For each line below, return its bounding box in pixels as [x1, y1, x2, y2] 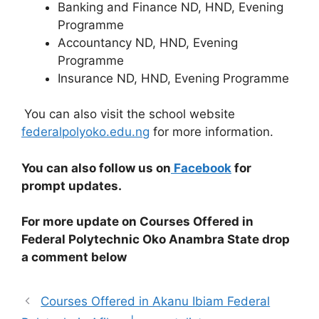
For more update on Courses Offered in [21, 214, 253, 229]
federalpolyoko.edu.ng [21, 125, 150, 139]
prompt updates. [21, 178, 122, 193]
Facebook [171, 160, 231, 175]
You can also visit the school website [24, 107, 235, 121]
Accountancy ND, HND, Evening [58, 35, 238, 50]
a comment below [21, 250, 127, 264]
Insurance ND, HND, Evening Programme [58, 70, 289, 85]
